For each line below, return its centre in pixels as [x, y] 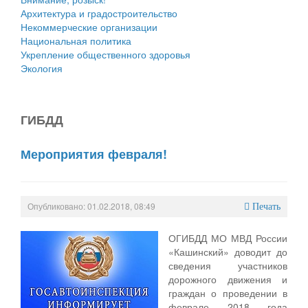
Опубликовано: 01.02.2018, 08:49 [91, 206]
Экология [42, 68]
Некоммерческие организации [89, 26]
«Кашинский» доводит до [228, 251]
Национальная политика [76, 40]
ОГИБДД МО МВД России [228, 238]
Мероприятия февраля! [94, 154]
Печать [266, 206]
